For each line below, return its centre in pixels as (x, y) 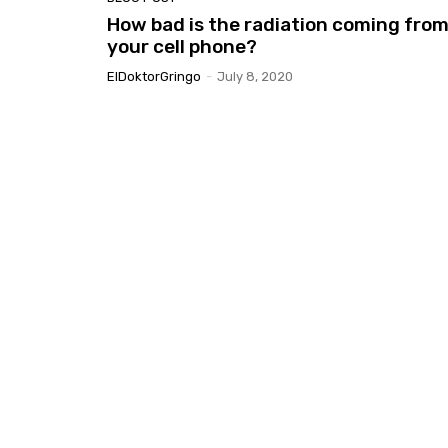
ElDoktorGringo (154, 76)
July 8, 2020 (255, 76)
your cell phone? (182, 46)
